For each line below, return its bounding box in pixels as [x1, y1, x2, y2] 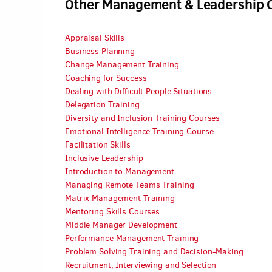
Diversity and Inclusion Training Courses [65, 112, 220, 124]
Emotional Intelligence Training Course [65, 126, 214, 137]
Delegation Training [65, 99, 140, 110]
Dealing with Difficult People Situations [65, 86, 212, 97]
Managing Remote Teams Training [65, 179, 194, 191]
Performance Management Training [65, 233, 199, 244]
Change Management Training [65, 59, 179, 70]
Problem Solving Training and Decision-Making [65, 246, 243, 257]
